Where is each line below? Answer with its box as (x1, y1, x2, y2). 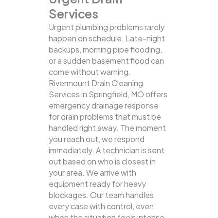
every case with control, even (49, 201, 154, 212)
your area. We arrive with (49, 167, 136, 178)
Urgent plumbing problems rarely (49, 22, 164, 33)
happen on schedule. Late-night (49, 33, 165, 44)
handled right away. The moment (49, 123, 166, 133)
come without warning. (49, 67, 131, 77)
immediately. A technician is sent (49, 145, 164, 156)
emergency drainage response (49, 100, 159, 111)
